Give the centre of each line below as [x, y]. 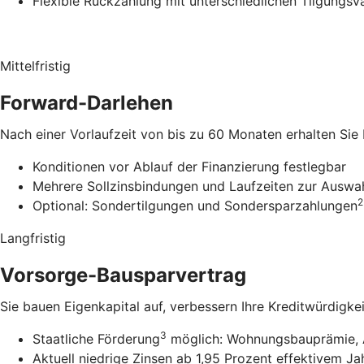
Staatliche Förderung [96, 339]
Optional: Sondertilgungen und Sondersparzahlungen [195, 206]
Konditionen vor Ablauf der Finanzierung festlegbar [189, 167]
